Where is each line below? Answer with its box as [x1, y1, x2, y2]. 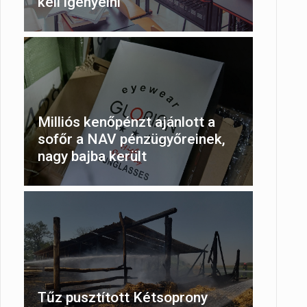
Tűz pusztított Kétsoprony [38, 288, 208, 306]
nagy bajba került [38, 148, 147, 165]
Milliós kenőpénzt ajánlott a [38, 114, 215, 131]
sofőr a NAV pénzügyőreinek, [38, 131, 225, 148]
